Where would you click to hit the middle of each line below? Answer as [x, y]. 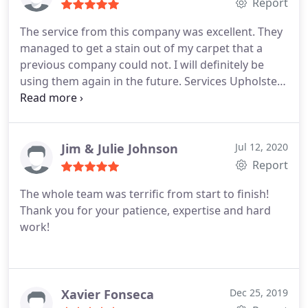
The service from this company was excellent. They [151, 32]
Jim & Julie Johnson [120, 148]
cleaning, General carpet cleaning [107, 98]
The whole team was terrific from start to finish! [144, 194]
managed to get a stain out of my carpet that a [141, 48]
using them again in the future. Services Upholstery [154, 81]
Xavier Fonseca [108, 294]
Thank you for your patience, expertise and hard [145, 210]
